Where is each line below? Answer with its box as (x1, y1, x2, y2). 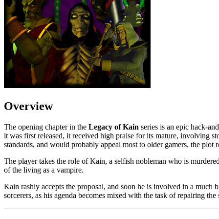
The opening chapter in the (4, 122, 88, 131)
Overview (4, 99, 53, 112)
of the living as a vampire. (4, 165, 84, 174)
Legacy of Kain (88, 122, 139, 131)
